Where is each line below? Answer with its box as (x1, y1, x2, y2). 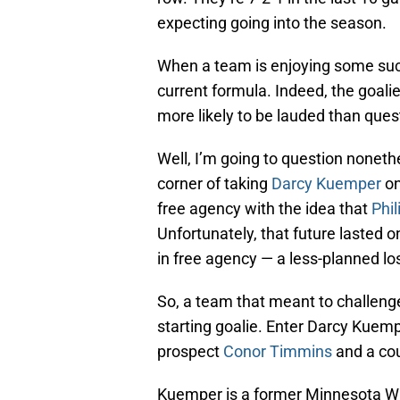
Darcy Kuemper (271, 174, 381, 194)
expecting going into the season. (157, 13, 387, 33)
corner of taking (157, 174, 271, 194)
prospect (157, 342, 223, 362)
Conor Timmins (223, 342, 332, 362)
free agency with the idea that (157, 199, 371, 219)
